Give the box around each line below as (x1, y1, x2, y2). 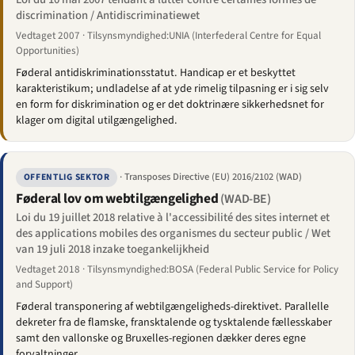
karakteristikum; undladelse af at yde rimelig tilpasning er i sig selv (16, 81, 329, 97)
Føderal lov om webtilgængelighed (16, 189, 219, 209)
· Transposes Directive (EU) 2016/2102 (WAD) (120, 170, 303, 185)
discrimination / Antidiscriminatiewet (16, 7, 200, 25)
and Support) (16, 277, 73, 292)
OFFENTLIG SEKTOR (23, 170, 110, 185)
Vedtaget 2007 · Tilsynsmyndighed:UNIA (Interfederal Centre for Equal (16, 29, 321, 44)
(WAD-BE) (220, 190, 271, 208)
